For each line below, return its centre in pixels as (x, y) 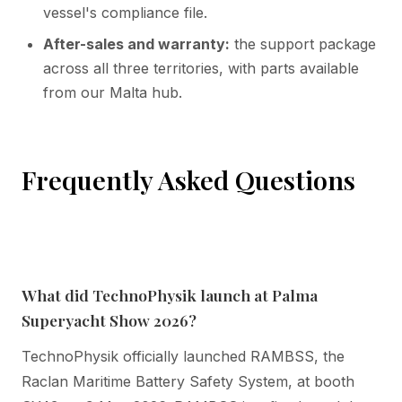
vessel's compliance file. (125, 12)
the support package (303, 44)
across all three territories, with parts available (201, 68)
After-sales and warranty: (136, 44)
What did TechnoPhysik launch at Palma (170, 294)
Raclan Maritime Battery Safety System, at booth (188, 381)
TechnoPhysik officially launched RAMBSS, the (183, 356)
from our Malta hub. (113, 92)
